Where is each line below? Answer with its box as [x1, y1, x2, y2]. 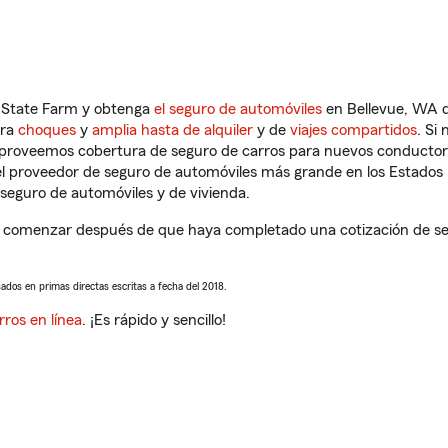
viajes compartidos [290, 122, 417, 138]
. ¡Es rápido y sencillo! [82, 312, 226, 328]
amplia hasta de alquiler [92, 122, 253, 138]
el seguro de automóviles [154, 101, 322, 117]
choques [18, 122, 76, 138]
